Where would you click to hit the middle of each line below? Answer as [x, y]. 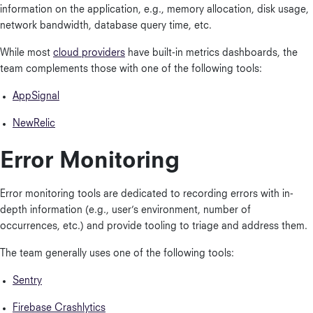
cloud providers [89, 53]
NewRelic [34, 124]
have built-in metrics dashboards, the [211, 53]
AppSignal [36, 96]
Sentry [27, 281]
